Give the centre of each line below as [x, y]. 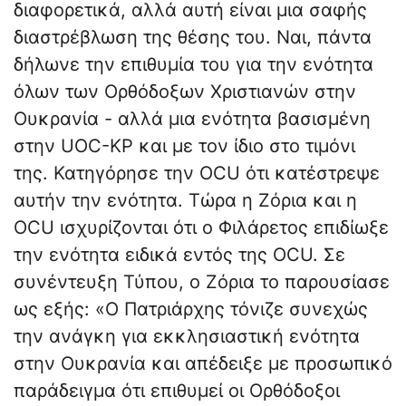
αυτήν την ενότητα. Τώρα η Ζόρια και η [185, 201]
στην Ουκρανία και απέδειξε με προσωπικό [203, 364]
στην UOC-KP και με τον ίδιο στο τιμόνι [184, 146]
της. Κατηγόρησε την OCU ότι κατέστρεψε [197, 174]
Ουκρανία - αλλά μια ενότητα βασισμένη [192, 119]
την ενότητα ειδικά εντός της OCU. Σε [179, 255]
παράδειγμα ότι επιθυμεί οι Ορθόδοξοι [177, 391]
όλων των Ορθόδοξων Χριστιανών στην [185, 92]
